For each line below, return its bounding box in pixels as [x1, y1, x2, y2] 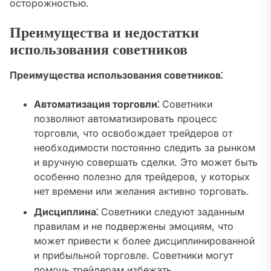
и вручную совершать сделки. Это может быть [34, 156, 258, 169]
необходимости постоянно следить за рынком [34, 142, 255, 154]
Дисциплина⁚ [34, 206, 98, 218]
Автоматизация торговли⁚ [34, 98, 159, 111]
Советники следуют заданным [98, 206, 244, 218]
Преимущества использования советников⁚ [10, 69, 223, 82]
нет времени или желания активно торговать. [34, 185, 249, 198]
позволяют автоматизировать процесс [34, 113, 217, 125]
